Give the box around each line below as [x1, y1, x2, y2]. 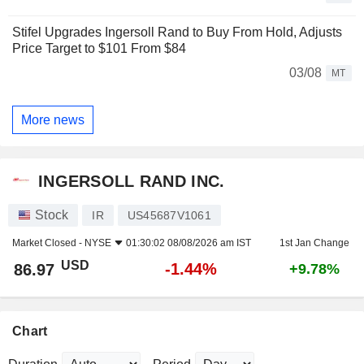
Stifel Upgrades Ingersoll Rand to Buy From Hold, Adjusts [12, 25, 342, 40]
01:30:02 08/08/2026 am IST [126, 237, 251, 249]
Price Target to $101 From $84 [12, 41, 186, 56]
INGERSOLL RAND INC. [38, 171, 225, 190]
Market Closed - [12, 237, 84, 249]
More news [21, 112, 84, 127]
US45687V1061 [127, 209, 211, 223]
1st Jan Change [279, 237, 349, 249]
